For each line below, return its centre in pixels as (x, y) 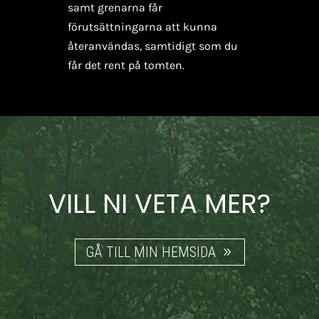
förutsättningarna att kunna (142, 26)
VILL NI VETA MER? (159, 204)
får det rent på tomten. (126, 65)
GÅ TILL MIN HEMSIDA (150, 252)
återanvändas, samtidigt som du (152, 46)
